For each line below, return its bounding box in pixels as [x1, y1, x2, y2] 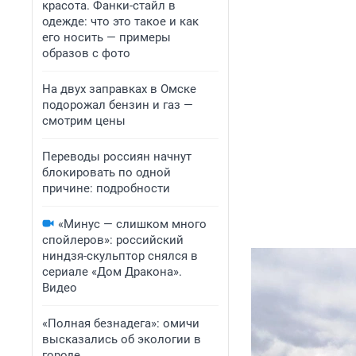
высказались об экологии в [42, 332, 201, 346]
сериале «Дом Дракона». [42, 265, 182, 279]
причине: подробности [42, 181, 170, 195]
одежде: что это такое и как [42, 14, 199, 29]
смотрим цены [42, 114, 126, 128]
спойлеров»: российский [42, 233, 184, 247]
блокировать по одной [42, 165, 171, 180]
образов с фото [42, 46, 130, 60]
